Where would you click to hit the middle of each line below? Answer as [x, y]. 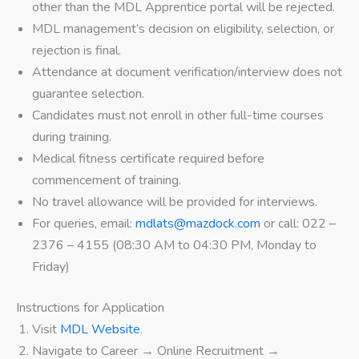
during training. [72, 137]
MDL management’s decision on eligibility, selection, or [183, 29]
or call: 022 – [298, 224]
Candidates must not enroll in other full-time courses [178, 116]
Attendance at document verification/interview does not [187, 73]
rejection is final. [77, 51]
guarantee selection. [88, 94]
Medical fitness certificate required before [148, 159]
